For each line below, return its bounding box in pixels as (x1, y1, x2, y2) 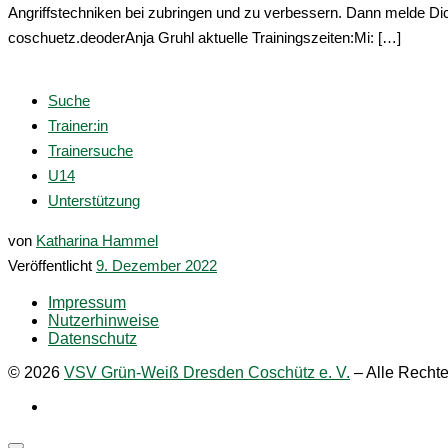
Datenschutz (48, 329, 137, 347)
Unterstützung (48, 191, 140, 209)
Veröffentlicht (8, 256, 96, 274)
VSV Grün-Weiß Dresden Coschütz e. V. (64, 363, 350, 381)
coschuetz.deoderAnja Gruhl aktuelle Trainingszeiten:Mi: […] (8, 28, 401, 46)
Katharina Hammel (36, 231, 158, 249)
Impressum (48, 293, 126, 311)
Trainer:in (48, 116, 108, 134)
